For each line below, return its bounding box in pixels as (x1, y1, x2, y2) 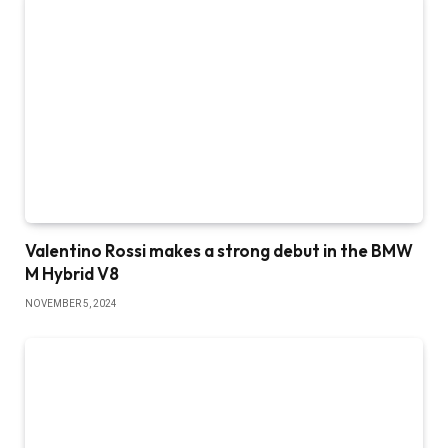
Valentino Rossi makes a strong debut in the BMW (25, 239, 413, 261)
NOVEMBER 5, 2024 (25, 297, 117, 309)
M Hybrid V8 (25, 262, 119, 284)
